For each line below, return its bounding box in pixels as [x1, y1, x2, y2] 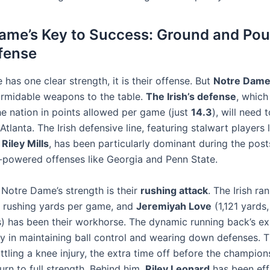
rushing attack [140, 184, 208, 196]
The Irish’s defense [146, 90, 236, 103]
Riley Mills [2, 137, 49, 150]
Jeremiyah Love [136, 199, 212, 212]
